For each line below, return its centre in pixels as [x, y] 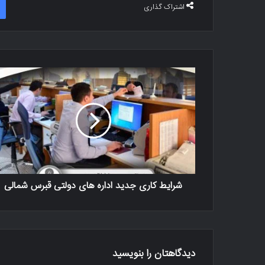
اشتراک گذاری [164, 7]
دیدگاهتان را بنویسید [154, 254]
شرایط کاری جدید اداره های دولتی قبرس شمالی [93, 186]
